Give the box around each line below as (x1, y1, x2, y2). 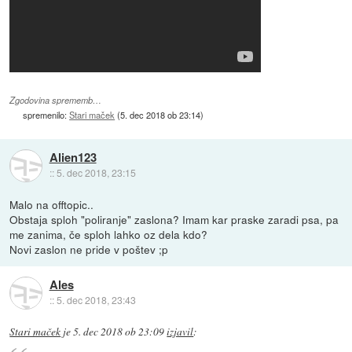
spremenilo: (23, 108, 70, 122)
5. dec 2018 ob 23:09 (73, 324, 165, 339)
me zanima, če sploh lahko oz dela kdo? (9, 226, 208, 243)
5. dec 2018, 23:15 (56, 166, 136, 180)
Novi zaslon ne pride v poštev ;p (9, 241, 169, 258)
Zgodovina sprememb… (9, 94, 102, 107)
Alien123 (49, 148, 97, 167)
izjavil (167, 324, 194, 339)
